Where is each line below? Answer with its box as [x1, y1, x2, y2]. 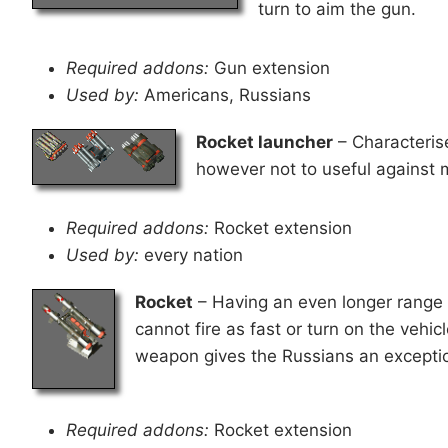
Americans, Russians [139, 84, 311, 105]
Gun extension [209, 57, 330, 78]
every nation [139, 244, 243, 265]
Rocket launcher [196, 131, 333, 152]
